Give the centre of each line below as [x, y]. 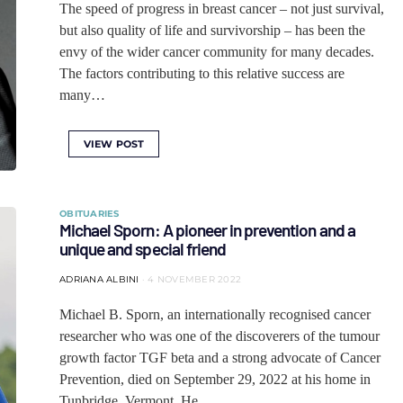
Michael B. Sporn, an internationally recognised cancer [215, 314]
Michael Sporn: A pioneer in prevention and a [207, 230]
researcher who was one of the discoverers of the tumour [219, 336]
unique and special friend [143, 249]
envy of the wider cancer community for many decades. [217, 52]
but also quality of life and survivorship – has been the [212, 30]
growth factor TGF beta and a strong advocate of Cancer [220, 358]
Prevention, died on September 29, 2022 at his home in [215, 379]
